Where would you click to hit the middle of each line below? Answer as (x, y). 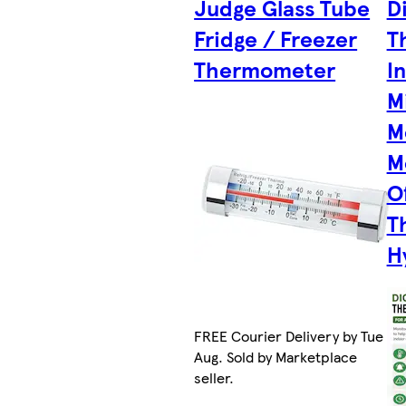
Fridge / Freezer (276, 39)
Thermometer (265, 69)
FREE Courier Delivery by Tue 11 (296, 336)
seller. (214, 378)
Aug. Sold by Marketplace (276, 357)
